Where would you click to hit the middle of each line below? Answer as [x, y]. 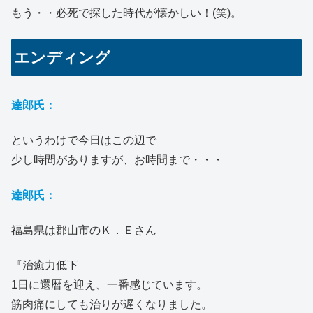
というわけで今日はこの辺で [84, 140]
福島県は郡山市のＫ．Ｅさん [84, 230]
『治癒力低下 [45, 265]
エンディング [63, 57]
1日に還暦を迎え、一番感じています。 [109, 285]
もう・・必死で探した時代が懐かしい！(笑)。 [126, 13]
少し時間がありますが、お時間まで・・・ [117, 160]
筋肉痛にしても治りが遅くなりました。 [112, 305]
